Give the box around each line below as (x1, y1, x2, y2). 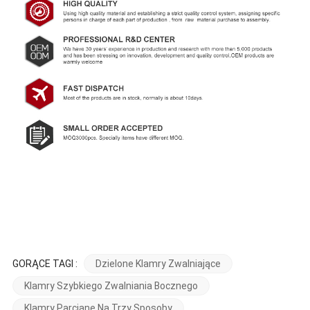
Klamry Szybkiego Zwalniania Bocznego (24, 280, 198, 292)
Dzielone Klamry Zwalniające (95, 258, 221, 270)
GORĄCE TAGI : (12, 258, 80, 270)
